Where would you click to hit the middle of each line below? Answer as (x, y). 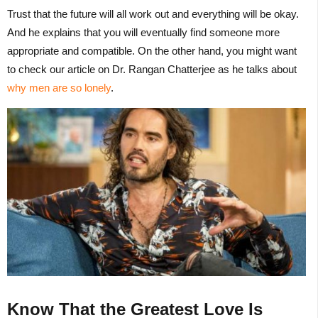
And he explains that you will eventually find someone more (143, 33)
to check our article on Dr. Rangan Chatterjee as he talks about (152, 70)
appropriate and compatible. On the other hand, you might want (152, 51)
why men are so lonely (59, 88)
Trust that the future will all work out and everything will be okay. (153, 14)
